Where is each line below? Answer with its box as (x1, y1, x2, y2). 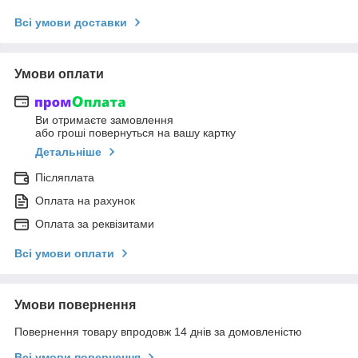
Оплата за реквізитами (35, 217, 154, 231)
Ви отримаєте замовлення (35, 113, 173, 127)
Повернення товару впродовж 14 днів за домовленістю (14, 325, 302, 339)
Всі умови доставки (14, 15, 127, 29)
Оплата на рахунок (35, 194, 135, 208)
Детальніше (35, 145, 101, 159)
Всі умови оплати (14, 247, 114, 261)
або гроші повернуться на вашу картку (35, 126, 236, 140)
